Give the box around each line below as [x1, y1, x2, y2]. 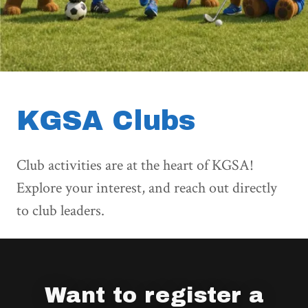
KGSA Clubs [16, 106, 195, 135]
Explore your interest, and [16, 178, 174, 198]
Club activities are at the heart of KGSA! [16, 155, 254, 175]
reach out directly [174, 178, 277, 198]
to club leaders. [16, 201, 104, 221]
